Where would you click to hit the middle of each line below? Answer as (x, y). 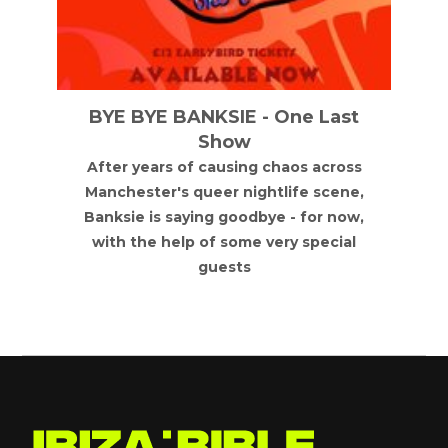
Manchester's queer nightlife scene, (224, 192)
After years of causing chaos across (224, 167)
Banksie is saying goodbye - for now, (224, 217)
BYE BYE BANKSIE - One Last (224, 117)
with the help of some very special (224, 242)
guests (224, 267)
